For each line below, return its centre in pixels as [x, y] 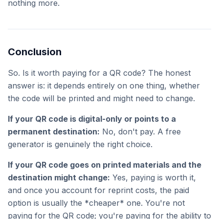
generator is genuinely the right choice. [80, 144]
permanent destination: [54, 131]
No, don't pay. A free [140, 131]
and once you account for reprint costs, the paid [99, 190]
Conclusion [35, 52]
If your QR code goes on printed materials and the [105, 165]
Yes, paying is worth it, [153, 177]
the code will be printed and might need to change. [101, 98]
